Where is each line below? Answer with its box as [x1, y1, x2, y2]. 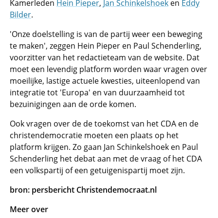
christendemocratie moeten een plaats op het [10, 130, 179, 141]
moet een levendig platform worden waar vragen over [10, 64, 207, 74]
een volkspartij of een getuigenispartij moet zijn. [10, 165, 185, 176]
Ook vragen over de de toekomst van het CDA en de [10, 118, 199, 129]
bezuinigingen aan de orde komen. [10, 99, 136, 109]
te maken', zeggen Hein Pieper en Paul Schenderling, [10, 40, 201, 51]
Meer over [10, 204, 48, 215]
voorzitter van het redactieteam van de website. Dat [10, 52, 200, 63]
